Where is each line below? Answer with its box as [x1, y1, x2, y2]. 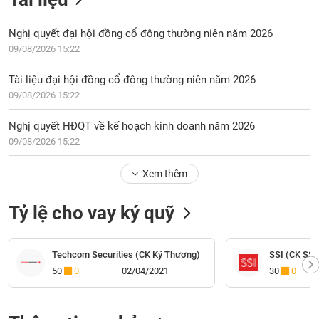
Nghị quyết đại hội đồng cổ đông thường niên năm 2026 [9, 27, 273, 40]
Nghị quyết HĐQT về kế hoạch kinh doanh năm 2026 [9, 120, 256, 132]
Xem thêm [142, 168, 187, 179]
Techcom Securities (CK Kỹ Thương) [52, 249, 201, 260]
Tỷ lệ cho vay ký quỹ [9, 202, 175, 224]
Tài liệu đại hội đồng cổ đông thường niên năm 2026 [9, 73, 256, 86]
